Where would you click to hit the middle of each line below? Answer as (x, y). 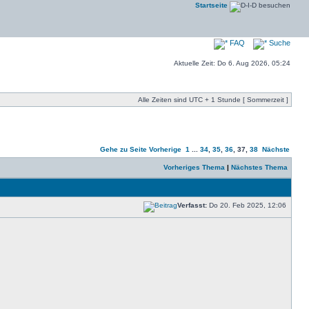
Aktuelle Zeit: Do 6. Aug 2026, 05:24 (232, 63)
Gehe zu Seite (123, 149)
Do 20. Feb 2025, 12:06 (248, 205)
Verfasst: (192, 205)
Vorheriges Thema (194, 167)
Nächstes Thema (259, 167)
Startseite (211, 5)
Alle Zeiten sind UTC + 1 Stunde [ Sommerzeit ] (213, 100)
